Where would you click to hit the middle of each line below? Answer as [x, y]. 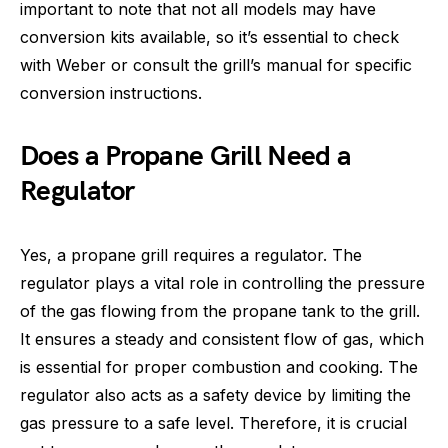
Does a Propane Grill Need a [186, 156]
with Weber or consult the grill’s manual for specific [216, 65]
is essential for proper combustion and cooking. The [219, 367]
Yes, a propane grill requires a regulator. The [191, 255]
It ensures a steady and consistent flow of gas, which [222, 339]
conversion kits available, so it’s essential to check [209, 37]
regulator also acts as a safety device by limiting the [215, 395]
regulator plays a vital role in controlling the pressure [222, 283]
